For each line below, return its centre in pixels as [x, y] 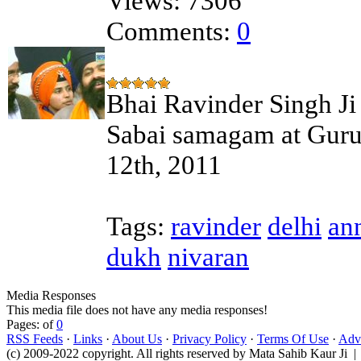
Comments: [168, 31]
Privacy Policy [210, 339]
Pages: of [31, 324]
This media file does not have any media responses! [137, 310]
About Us [137, 339]
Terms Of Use [293, 339]
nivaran [208, 257]
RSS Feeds [35, 339]
